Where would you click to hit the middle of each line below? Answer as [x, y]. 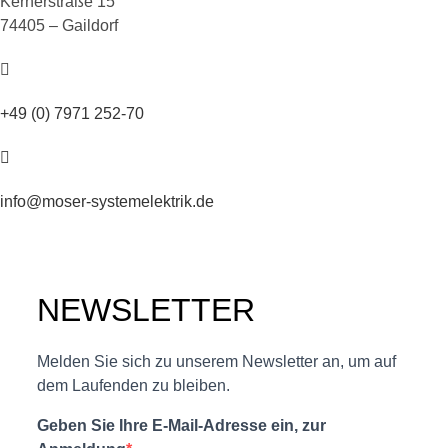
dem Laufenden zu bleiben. [133, 385]
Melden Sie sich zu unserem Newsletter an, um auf [216, 361]
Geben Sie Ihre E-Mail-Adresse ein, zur [181, 425]
